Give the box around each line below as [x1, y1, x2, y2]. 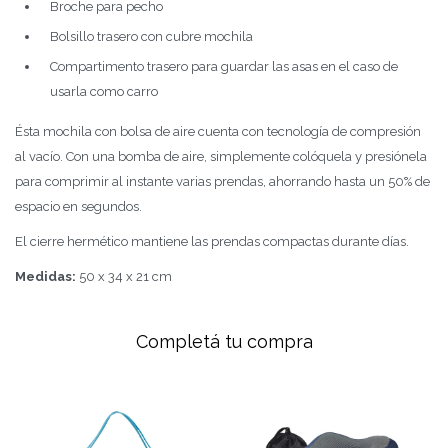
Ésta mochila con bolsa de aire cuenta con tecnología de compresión [15, 124, 421, 139]
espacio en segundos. [15, 199, 142, 214]
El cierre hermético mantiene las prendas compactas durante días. [15, 234, 409, 249]
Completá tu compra [135, 331, 313, 352]
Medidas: [15, 269, 79, 284]
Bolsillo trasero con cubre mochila [50, 29, 253, 44]
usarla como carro [50, 84, 158, 99]
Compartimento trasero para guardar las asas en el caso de [50, 59, 398, 74]
